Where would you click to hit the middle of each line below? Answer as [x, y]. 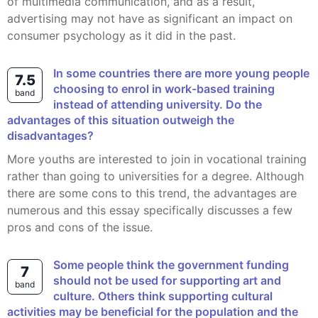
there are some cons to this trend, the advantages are [152, 193]
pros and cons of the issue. [80, 227]
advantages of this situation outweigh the [121, 120]
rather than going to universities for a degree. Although [155, 176]
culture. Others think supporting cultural [163, 296]
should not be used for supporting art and [167, 280]
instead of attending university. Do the [158, 104]
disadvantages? [50, 136]
